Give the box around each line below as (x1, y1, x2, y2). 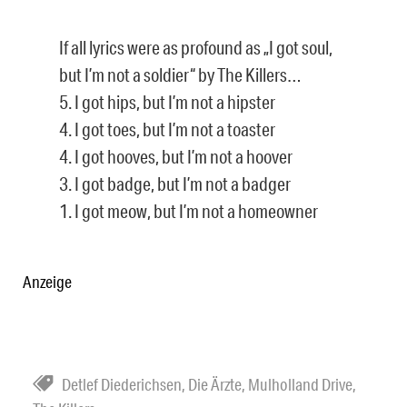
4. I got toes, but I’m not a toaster (59, 117, 275, 140)
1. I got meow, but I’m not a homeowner (59, 199, 318, 222)
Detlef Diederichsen (62, 373, 182, 394)
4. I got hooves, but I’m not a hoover (59, 144, 293, 167)
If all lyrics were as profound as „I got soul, (59, 35, 333, 58)
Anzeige (23, 271, 72, 292)
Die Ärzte (188, 373, 242, 394)
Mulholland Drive (248, 373, 352, 394)
